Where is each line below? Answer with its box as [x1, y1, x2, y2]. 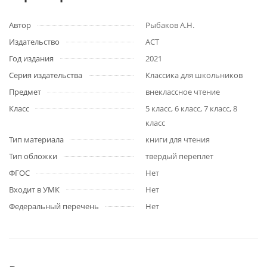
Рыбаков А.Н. [145, 20, 194, 30]
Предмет [9, 86, 41, 97]
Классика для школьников [145, 70, 243, 80]
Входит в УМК [9, 184, 60, 195]
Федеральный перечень [9, 201, 99, 212]
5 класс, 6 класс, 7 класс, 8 [145, 103, 237, 114]
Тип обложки [9, 151, 57, 162]
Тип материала [9, 134, 64, 145]
